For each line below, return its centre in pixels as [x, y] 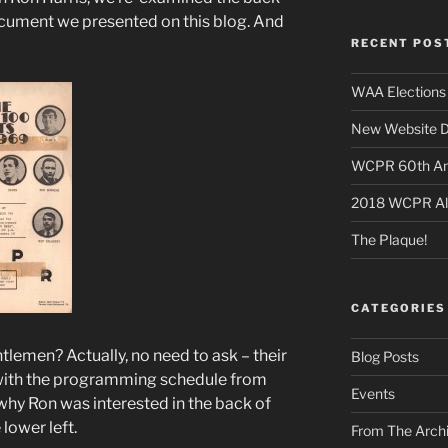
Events [372, 393]
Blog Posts [384, 356]
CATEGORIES [398, 307]
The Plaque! [388, 239]
